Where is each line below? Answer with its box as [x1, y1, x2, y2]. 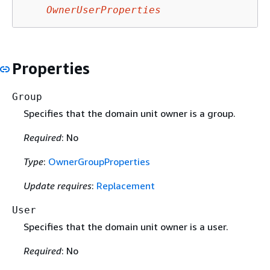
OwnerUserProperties [46, 4, 161, 16]
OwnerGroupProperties [48, 155, 150, 168]
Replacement [96, 180, 155, 192]
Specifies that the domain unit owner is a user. [23, 221, 228, 233]
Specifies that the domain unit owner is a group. [23, 107, 236, 120]
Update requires [23, 180, 92, 192]
